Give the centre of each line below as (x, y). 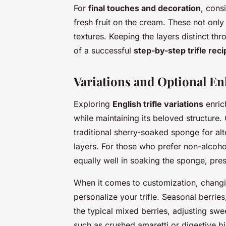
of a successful (104, 50)
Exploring (93, 104)
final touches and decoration (145, 8)
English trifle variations (158, 104)
